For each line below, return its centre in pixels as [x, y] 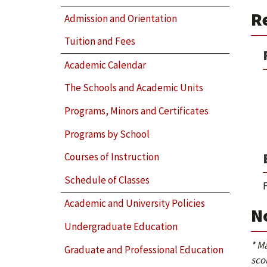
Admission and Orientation [121, 18]
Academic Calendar [105, 65]
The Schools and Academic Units [134, 88]
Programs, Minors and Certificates [137, 111]
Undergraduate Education [121, 226]
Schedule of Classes [107, 180]
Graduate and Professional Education [144, 249]
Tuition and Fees [100, 41]
